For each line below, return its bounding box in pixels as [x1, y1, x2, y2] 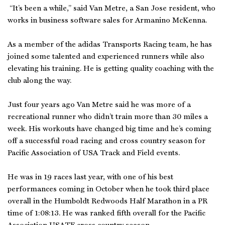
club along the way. [8, 77, 71, 85]
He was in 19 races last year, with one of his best [8, 174, 173, 181]
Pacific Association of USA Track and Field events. [8, 150, 180, 157]
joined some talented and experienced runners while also [8, 53, 204, 61]
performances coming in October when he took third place [8, 186, 209, 193]
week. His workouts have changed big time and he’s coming [8, 126, 211, 133]
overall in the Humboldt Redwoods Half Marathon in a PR [8, 198, 207, 205]
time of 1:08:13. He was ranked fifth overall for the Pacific [8, 210, 205, 217]
